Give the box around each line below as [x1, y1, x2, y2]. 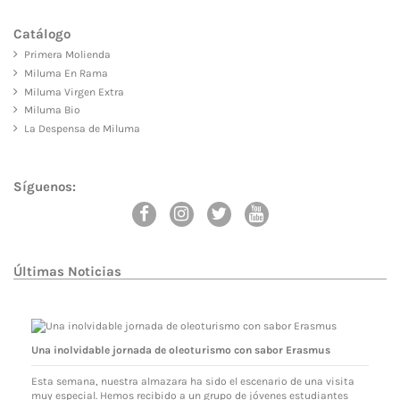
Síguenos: [13, 179, 76, 196]
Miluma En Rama [24, 66, 108, 79]
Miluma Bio [24, 104, 80, 117]
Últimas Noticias [13, 263, 121, 280]
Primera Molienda [24, 48, 111, 62]
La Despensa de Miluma [24, 122, 140, 136]
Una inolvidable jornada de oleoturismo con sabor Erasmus [30, 344, 330, 357]
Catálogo [13, 26, 71, 43]
